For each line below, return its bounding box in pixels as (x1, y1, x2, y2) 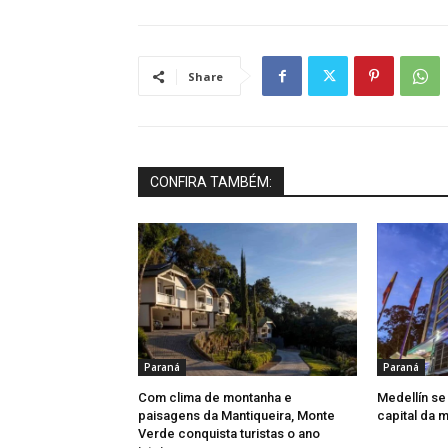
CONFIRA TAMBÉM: (150, 174, 272, 191)
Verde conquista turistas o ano (138, 426, 320, 442)
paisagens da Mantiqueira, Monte (138, 408, 335, 424)
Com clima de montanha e (138, 390, 292, 406)
